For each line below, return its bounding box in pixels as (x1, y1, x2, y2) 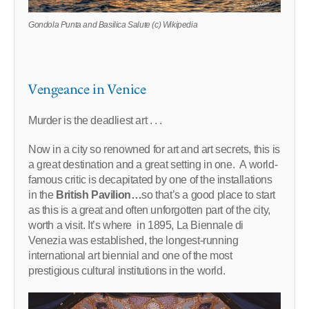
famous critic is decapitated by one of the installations (28, 174, 272, 186)
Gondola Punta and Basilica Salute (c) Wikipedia (28, 20, 198, 30)
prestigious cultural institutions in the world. (28, 265, 226, 277)
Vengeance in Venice (28, 80, 146, 100)
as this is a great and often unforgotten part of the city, (28, 204, 270, 217)
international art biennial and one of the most (28, 250, 232, 262)
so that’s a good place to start (141, 189, 276, 201)
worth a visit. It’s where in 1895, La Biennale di (28, 219, 244, 232)
